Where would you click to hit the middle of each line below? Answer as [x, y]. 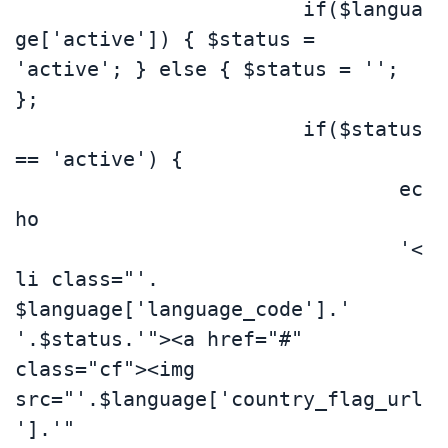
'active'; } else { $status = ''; [207, 68]
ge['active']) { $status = [165, 38]
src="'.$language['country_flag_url [219, 398]
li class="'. [87, 278]
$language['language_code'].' [183, 308]
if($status [159, 128]
